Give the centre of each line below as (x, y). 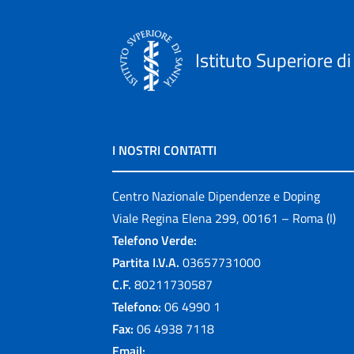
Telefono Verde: (154, 240)
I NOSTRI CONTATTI (164, 150)
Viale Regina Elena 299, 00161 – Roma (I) (224, 218)
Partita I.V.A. (146, 262)
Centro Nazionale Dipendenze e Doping (216, 196)
